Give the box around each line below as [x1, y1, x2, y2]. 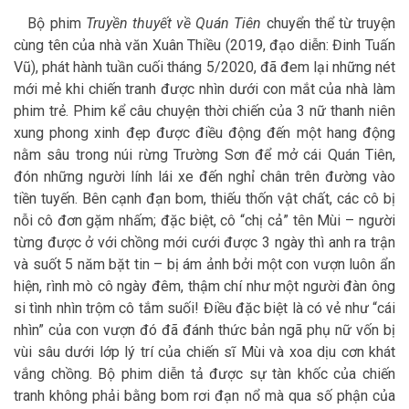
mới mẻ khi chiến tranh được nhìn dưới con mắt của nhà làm [14, 80, 395, 99]
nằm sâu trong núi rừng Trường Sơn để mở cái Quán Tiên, [14, 146, 395, 164]
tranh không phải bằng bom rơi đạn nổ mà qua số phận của [14, 387, 395, 405]
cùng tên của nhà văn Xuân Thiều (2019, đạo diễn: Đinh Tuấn [14, 37, 395, 55]
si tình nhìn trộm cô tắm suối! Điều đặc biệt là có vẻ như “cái [14, 299, 395, 318]
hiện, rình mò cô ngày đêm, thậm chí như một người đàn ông [14, 278, 395, 296]
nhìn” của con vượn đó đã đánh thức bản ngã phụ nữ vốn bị [14, 321, 395, 340]
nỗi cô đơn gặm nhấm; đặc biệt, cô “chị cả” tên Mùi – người [14, 212, 395, 230]
